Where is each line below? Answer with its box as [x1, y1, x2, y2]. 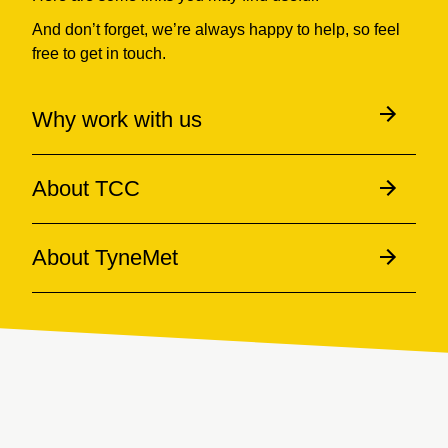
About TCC [32, 175, 140, 201]
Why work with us [32, 106, 202, 132]
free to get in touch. [32, 44, 166, 62]
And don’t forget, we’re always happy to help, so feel [32, 20, 400, 38]
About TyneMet [32, 244, 178, 270]
